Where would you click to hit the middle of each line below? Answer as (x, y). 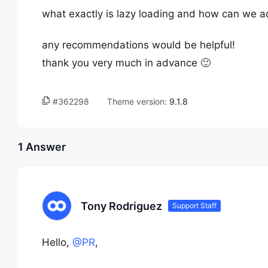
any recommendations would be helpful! (138, 45)
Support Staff (194, 205)
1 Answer (42, 147)
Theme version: (138, 101)
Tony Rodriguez (121, 206)
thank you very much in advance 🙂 (126, 63)
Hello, (57, 242)
